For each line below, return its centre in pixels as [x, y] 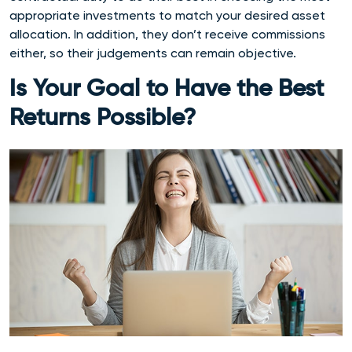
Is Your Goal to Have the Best [167, 89]
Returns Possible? [103, 118]
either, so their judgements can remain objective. [154, 53]
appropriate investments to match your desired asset [167, 15]
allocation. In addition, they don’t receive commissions [167, 34]
